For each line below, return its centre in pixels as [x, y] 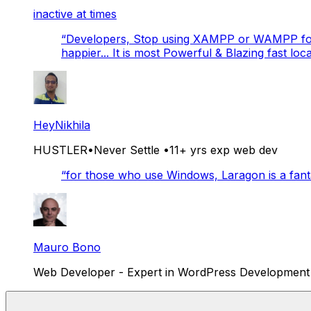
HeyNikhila [62, 125]
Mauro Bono [67, 247]
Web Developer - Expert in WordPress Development [171, 272]
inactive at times [75, 14]
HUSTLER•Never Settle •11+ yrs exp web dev [155, 150]
